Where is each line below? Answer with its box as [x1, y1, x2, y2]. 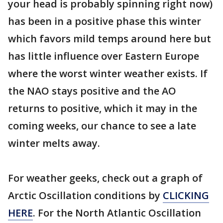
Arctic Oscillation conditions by [8, 189, 163, 202]
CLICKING [163, 189, 209, 202]
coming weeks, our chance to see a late [8, 119, 196, 132]
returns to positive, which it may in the [8, 102, 197, 115]
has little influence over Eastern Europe [8, 49, 199, 63]
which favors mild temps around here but [8, 32, 211, 45]
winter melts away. [8, 136, 100, 150]
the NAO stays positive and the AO [8, 84, 176, 98]
